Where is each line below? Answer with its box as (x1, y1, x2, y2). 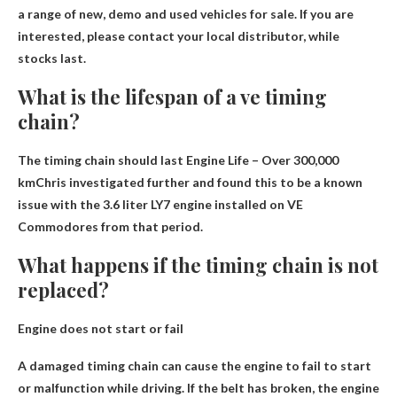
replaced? (18, 276, 109, 304)
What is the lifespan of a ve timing (18, 83, 327, 111)
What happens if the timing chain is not (18, 252, 378, 279)
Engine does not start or (18, 321, 162, 337)
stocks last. (18, 51, 86, 66)
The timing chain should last (18, 152, 186, 168)
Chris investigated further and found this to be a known (35, 175, 362, 191)
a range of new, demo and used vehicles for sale (18, 6, 294, 22)
